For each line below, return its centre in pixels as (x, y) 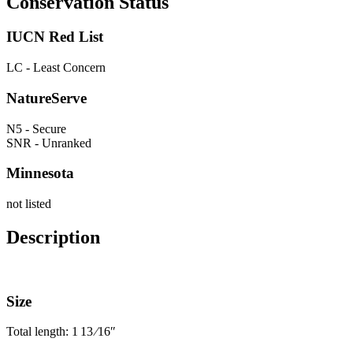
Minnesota (40, 173)
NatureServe (46, 98)
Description (53, 237)
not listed (29, 204)
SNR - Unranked (49, 143)
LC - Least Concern (56, 68)
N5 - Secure (36, 128)
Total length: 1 (43, 332)
